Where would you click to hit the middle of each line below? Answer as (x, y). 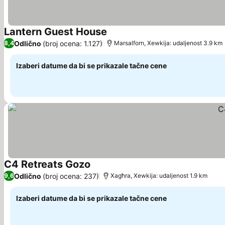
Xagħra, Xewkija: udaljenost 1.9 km (159, 176)
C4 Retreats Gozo (47, 164)
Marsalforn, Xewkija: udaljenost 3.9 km (168, 43)
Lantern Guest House (55, 32)
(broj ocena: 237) (71, 176)
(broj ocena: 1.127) (73, 43)
